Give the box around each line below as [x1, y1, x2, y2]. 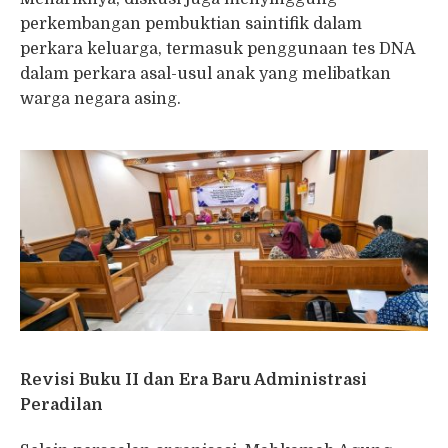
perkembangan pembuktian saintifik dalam [20, 15, 362, 34]
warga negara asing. [20, 90, 181, 109]
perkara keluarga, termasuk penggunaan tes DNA [20, 40, 415, 59]
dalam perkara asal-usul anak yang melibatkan [20, 65, 391, 84]
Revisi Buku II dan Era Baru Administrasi [20, 371, 367, 390]
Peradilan [20, 396, 103, 415]
